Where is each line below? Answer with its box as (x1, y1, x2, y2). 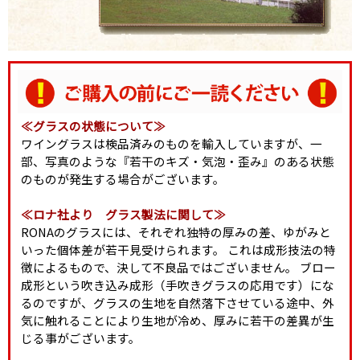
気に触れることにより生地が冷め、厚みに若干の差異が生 (20, 311, 334, 329)
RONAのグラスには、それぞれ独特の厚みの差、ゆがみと (20, 223, 331, 240)
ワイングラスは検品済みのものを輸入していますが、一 (20, 134, 322, 152)
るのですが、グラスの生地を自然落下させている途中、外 (20, 293, 334, 311)
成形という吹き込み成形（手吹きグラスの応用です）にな (20, 276, 334, 293)
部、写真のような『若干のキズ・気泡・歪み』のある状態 (20, 152, 334, 170)
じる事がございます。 (20, 329, 141, 346)
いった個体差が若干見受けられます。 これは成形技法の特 (20, 240, 336, 258)
